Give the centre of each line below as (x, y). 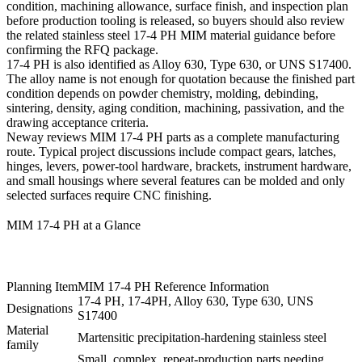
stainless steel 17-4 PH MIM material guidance (181, 36)
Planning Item (42, 287)
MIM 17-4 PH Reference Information (173, 287)
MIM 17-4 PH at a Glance (74, 225)
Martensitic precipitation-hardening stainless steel (202, 338)
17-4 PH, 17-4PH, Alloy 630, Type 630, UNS (196, 301)
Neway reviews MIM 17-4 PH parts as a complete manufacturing (173, 137)
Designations (40, 309)
